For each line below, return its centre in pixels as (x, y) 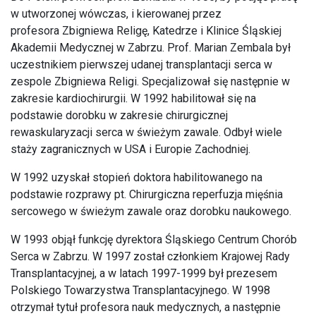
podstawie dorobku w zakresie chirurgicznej (119, 115)
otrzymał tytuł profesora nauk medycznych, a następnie (146, 307)
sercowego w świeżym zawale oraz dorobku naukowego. (151, 211)
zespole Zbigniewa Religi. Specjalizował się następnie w (150, 81)
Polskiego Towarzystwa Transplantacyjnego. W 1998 (140, 290)
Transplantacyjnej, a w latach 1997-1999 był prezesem (144, 273)
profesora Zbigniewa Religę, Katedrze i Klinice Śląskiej (146, 31)
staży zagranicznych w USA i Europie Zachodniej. (130, 149)
